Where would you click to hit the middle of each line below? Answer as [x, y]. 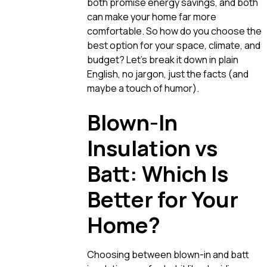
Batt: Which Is [158, 173]
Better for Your [163, 199]
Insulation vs [152, 148]
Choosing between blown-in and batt [168, 254]
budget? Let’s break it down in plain [163, 59]
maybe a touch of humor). [143, 88]
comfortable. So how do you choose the [174, 31]
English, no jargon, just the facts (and [168, 74]
